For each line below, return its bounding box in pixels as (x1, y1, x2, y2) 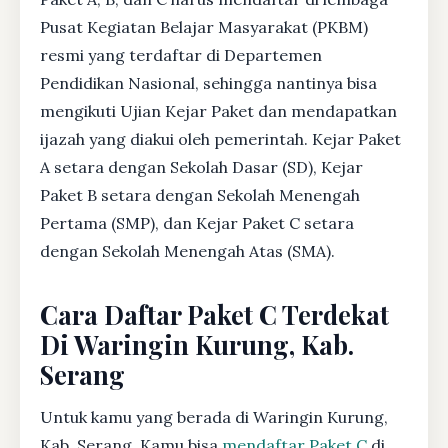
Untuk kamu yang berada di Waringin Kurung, (40, 406, 388, 427)
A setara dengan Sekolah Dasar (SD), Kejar (40, 156, 363, 177)
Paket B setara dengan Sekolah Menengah (40, 184, 360, 205)
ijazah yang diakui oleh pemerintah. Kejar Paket (40, 128, 401, 149)
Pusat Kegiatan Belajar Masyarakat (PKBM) (40, 16, 368, 37)
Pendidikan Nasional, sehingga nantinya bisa (40, 72, 377, 93)
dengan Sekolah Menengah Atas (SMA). (40, 240, 335, 261)
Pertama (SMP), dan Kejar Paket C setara (40, 212, 354, 233)
